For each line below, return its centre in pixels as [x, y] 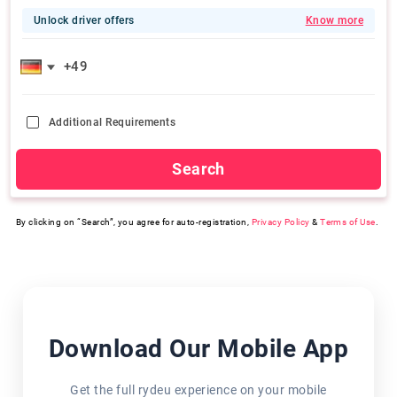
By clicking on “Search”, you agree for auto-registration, [133, 222]
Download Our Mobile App [198, 349]
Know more [334, 20]
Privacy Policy [280, 222]
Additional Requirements [113, 122]
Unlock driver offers [84, 20]
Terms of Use [348, 222]
